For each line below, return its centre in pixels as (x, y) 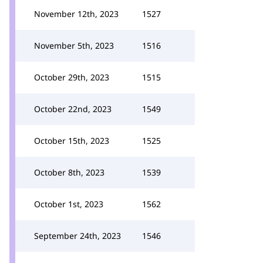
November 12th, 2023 (76, 14)
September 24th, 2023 (77, 236)
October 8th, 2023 (69, 172)
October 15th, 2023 (72, 141)
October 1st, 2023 (69, 204)
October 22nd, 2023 (73, 109)
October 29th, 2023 (72, 77)
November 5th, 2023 (74, 45)
